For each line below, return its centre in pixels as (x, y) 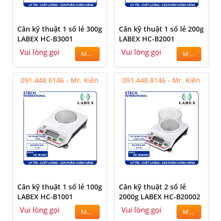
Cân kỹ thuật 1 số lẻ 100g (60, 187)
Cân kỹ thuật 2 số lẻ (152, 187)
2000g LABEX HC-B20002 (160, 197)
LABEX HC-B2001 (147, 39)
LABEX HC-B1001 (45, 197)
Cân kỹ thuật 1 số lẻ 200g (161, 29)
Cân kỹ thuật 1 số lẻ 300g (60, 29)
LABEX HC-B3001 (45, 39)
